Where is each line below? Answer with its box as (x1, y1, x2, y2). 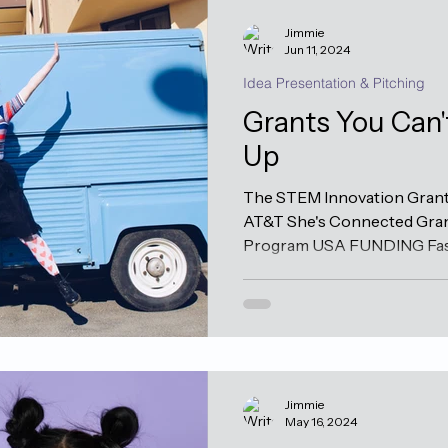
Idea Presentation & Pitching (243, 73, 425, 92)
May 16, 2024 (285, 414, 357, 429)
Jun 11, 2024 (285, 41, 350, 57)
